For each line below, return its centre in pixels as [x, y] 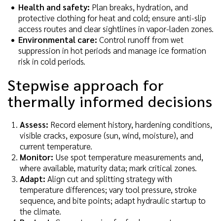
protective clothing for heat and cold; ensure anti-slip [112, 18]
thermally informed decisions [110, 101]
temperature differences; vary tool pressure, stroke [108, 189]
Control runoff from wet [140, 40]
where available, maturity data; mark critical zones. [108, 167]
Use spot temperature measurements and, [128, 157]
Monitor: [37, 157]
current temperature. [56, 146]
